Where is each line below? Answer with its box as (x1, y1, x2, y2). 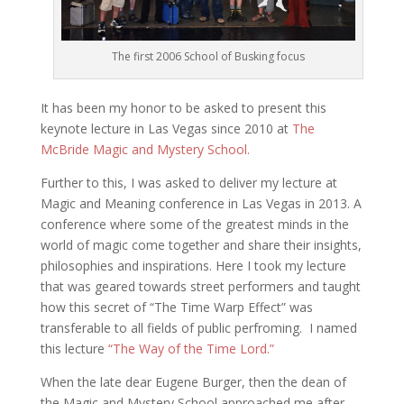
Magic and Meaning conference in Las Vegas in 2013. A (40, 194, 362, 212)
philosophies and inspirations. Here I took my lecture (40, 256, 346, 274)
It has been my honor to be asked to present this (40, 98, 326, 116)
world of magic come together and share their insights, (40, 235, 362, 253)
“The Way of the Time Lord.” (107, 339, 274, 357)
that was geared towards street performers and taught (40, 277, 361, 295)
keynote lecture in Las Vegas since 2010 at (40, 119, 292, 137)
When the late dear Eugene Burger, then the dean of (40, 372, 346, 390)
